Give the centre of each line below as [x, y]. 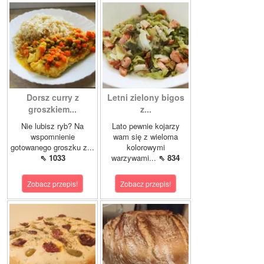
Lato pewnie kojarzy [146, 126]
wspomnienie [52, 136]
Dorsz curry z [52, 97]
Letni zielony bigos [146, 97]
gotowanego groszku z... [52, 147]
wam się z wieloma [146, 136]
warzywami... [135, 158]
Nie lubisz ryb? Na [52, 126]
